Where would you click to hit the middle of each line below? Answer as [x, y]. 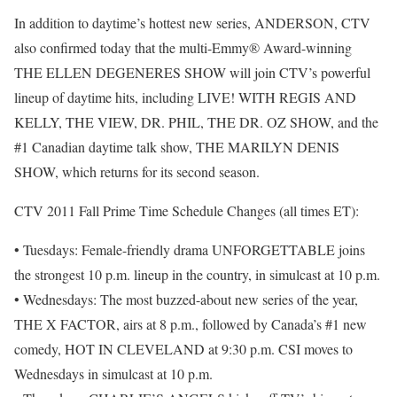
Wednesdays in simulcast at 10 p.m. [113, 374]
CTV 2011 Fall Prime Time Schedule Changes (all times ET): [187, 211]
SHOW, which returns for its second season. [137, 172]
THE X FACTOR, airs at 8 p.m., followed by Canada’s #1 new [191, 324]
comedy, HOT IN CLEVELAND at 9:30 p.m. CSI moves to [183, 349]
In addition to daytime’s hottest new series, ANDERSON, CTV [192, 23]
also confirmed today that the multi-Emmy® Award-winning [183, 48]
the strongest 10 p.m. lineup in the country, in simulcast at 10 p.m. [197, 275]
